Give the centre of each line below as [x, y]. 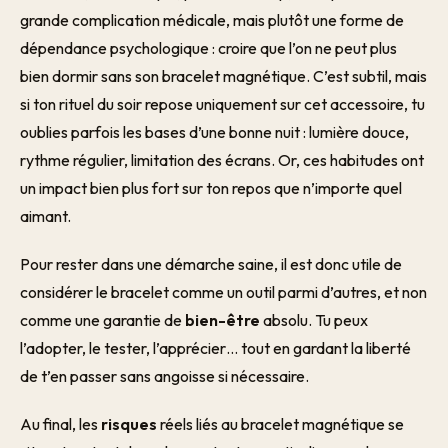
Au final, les [60, 424]
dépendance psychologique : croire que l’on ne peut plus [208, 48]
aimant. [45, 216]
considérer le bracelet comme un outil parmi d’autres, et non [223, 292]
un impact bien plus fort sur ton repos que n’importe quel [211, 188]
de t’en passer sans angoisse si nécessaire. [164, 376]
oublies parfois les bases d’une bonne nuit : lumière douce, [214, 132]
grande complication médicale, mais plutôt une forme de [212, 20]
